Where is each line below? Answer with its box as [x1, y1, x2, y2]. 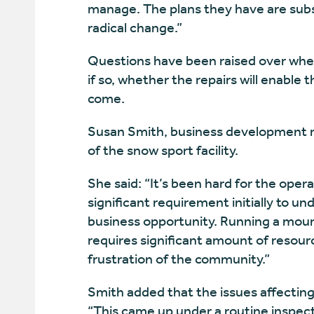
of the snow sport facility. [87, 142, 238, 158]
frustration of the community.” [87, 251, 270, 267]
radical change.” [87, 20, 182, 36]
